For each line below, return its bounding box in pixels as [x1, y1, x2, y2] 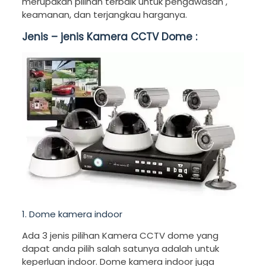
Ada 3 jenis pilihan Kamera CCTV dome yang [21, 229, 218, 242]
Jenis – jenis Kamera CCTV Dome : [21, 30, 197, 45]
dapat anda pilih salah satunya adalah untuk [21, 242, 219, 255]
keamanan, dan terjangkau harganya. [21, 8, 187, 21]
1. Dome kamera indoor [21, 207, 122, 220]
